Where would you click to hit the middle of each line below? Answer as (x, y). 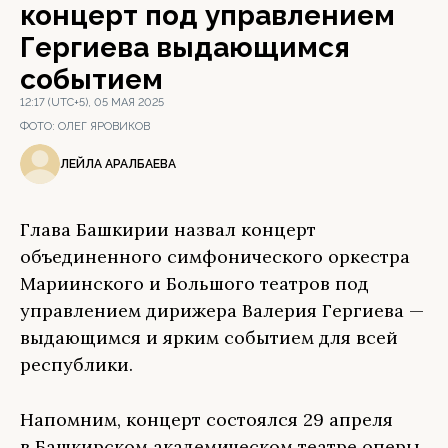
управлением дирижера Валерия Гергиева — (222, 310)
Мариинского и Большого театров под (194, 283)
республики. (76, 364)
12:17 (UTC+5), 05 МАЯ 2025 (92, 102)
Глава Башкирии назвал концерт (168, 229)
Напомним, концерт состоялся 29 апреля (206, 419)
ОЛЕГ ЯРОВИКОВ (104, 126)
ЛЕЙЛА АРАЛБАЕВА (118, 163)
